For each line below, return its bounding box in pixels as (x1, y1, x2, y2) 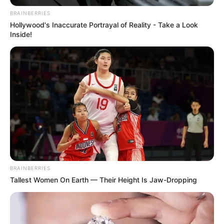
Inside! (10, 29, 32, 38)
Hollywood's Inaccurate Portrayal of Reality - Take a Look (10, 20, 198, 29)
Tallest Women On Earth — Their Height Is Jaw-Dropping (10, 175, 197, 184)
